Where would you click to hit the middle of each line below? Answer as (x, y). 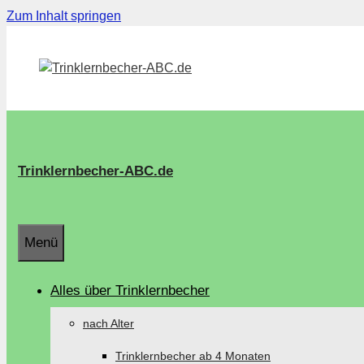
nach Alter (108, 323)
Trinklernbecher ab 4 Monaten (193, 356)
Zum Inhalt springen (64, 16)
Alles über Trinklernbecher (130, 290)
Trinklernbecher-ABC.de (95, 171)
